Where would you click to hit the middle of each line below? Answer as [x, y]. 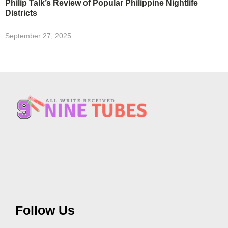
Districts [21, 13]
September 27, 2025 [38, 35]
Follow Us [45, 210]
